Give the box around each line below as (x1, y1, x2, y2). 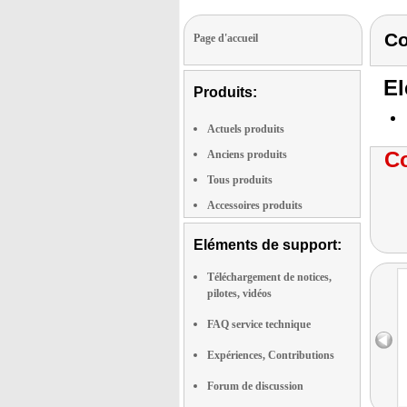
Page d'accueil (194, 32, 258, 45)
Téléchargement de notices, (207, 271, 332, 283)
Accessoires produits (207, 199, 303, 212)
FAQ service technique (207, 318, 311, 331)
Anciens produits (207, 148, 287, 161)
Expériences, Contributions (207, 349, 334, 362)
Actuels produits (207, 123, 284, 135)
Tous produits (207, 174, 273, 186)
